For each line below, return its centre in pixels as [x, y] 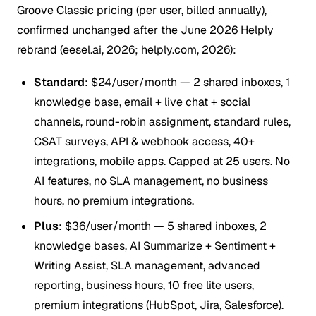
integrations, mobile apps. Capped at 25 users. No [162, 161]
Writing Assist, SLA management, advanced [147, 265]
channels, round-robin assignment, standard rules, [162, 121]
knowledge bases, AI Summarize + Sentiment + [155, 245]
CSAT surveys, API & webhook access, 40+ [144, 141]
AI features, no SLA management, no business [151, 181]
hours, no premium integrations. [114, 200]
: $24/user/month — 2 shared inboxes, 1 [187, 82]
